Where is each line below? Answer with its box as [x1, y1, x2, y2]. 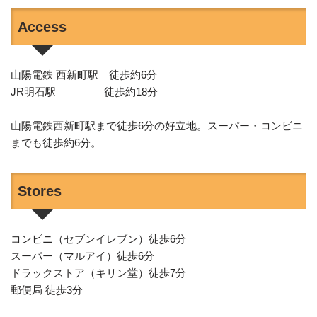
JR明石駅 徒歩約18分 [11, 86, 158, 98]
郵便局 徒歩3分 [11, 284, 83, 296]
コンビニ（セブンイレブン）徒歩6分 [11, 233, 186, 246]
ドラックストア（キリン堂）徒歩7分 [11, 267, 186, 279]
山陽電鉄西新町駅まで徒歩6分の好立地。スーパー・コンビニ [11, 120, 303, 132]
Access [18, 19, 67, 35]
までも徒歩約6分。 [11, 137, 101, 149]
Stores [18, 183, 62, 200]
